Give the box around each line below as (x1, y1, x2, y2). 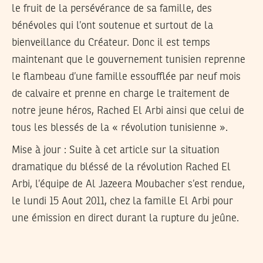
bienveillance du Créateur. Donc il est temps (12, 37, 210, 48)
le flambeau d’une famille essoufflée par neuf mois (12, 71, 241, 82)
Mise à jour (12, 145, 61, 156)
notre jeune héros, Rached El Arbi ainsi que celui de (12, 105, 244, 116)
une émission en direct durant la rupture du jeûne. (12, 213, 239, 224)
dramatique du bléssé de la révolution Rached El (12, 162, 231, 173)
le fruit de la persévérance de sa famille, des (12, 3, 212, 14)
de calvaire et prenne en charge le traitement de (12, 88, 230, 99)
